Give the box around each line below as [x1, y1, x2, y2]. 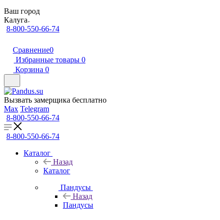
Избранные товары [16, 55, 80, 64]
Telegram [20, 105, 49, 113]
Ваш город [4, 7, 40, 15]
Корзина [15, 65, 43, 74]
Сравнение [13, 46, 50, 54]
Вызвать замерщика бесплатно [4, 96, 107, 104]
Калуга [4, 16, 27, 24]
